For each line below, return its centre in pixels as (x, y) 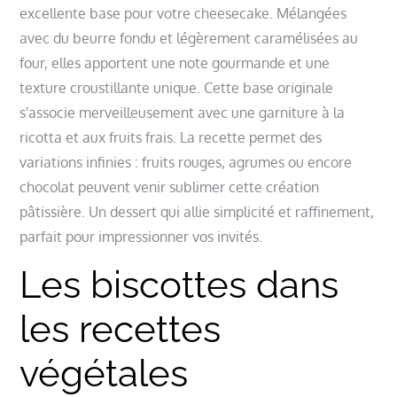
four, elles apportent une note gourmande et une (175, 62)
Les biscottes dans (179, 284)
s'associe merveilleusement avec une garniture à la (183, 112)
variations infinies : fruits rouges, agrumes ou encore (186, 162)
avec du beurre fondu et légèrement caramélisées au (189, 38)
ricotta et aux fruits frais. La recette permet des (171, 137)
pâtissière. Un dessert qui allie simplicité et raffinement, (197, 211)
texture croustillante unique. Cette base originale (177, 87)
